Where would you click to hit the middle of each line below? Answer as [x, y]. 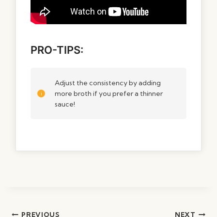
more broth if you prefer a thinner [109, 93]
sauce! [65, 104]
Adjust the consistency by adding [108, 83]
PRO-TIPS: [57, 50]
